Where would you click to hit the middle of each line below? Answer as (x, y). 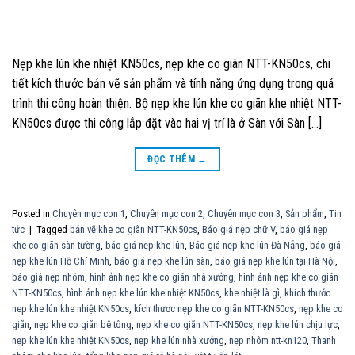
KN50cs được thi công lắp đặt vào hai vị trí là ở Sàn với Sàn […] (167, 124)
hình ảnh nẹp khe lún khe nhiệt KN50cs (143, 292)
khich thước (307, 292)
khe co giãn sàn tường (56, 245)
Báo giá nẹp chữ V (239, 229)
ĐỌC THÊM (173, 160)
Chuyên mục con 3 (244, 213)
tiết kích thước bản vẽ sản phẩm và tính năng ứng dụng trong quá (173, 84)
